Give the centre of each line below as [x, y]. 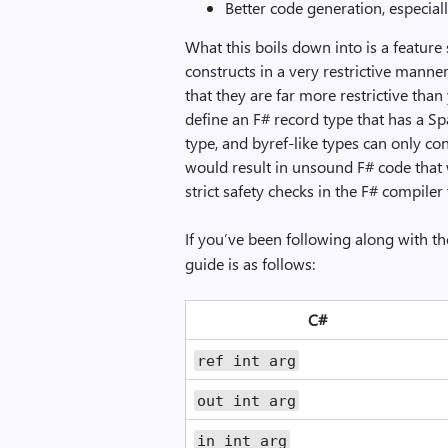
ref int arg [247, 360]
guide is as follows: [250, 263]
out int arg [247, 400]
